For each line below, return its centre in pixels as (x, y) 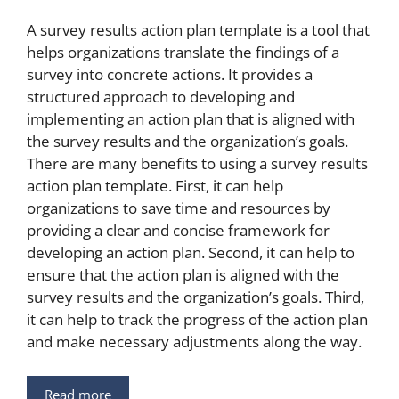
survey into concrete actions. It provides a (170, 75)
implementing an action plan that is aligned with (191, 119)
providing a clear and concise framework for (178, 231)
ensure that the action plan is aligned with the (183, 275)
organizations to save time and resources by (179, 208)
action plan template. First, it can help (155, 186)
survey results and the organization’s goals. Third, (195, 297)
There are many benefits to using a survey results (197, 164)
